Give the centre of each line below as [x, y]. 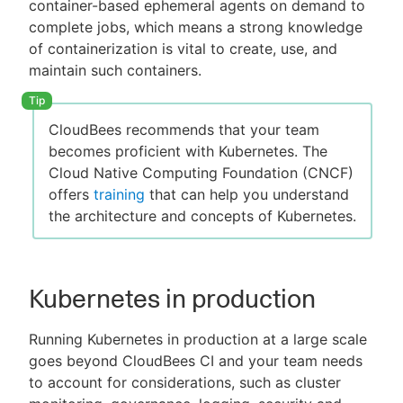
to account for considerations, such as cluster [185, 383]
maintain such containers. [115, 70]
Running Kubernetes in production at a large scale [198, 340]
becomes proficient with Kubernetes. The [188, 152]
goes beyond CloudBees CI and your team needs [196, 361]
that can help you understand [247, 195]
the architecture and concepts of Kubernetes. [202, 216]
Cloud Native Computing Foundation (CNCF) [201, 173]
